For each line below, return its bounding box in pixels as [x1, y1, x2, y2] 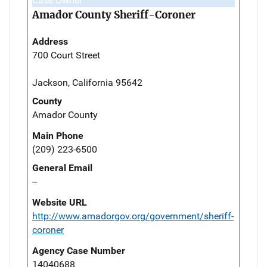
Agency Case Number [32, 244, 125, 256]
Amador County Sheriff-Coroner [32, 8, 195, 21]
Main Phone [32, 129, 83, 141]
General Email [32, 162, 92, 173]
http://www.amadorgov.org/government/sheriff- [32, 210, 234, 222]
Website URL [32, 196, 87, 208]
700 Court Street [32, 49, 100, 61]
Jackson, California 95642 [32, 76, 142, 88]
